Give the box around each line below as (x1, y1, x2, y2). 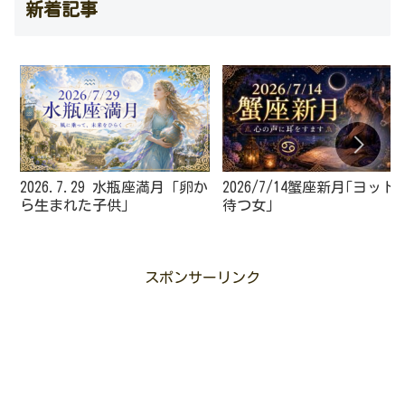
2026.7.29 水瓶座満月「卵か (20, 180, 208, 195)
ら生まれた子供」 (20, 198, 136, 213)
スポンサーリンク (145, 269, 260, 285)
